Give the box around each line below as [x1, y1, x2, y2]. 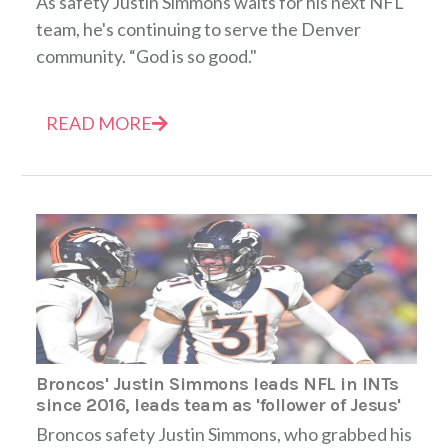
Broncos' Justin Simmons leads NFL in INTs [36, 372, 399, 395]
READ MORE [46, 111, 152, 134]
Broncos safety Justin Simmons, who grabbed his [36, 422, 412, 445]
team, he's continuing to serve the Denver [36, 17, 361, 40]
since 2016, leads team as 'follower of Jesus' [36, 393, 401, 416]
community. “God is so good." [36, 44, 257, 67]
